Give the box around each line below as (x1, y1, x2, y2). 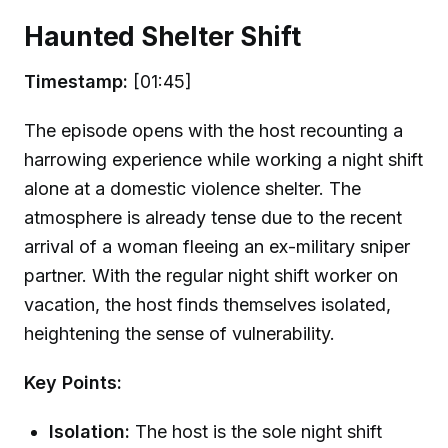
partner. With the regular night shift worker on (24, 265, 398, 287)
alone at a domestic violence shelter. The (24, 178, 361, 200)
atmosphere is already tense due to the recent (24, 207, 402, 229)
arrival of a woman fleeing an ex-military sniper (24, 236, 410, 258)
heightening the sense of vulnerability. (24, 323, 335, 345)
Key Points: (24, 371, 122, 393)
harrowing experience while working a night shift (24, 149, 423, 171)
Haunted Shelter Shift (24, 20, 301, 52)
